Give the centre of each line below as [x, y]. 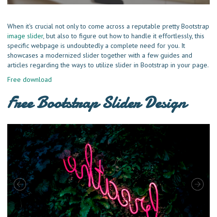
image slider [25, 36]
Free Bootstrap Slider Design [97, 102]
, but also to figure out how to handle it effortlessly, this [124, 36]
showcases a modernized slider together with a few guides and [100, 55]
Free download [30, 79]
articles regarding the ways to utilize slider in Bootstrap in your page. [108, 65]
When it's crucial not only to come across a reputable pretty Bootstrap [108, 26]
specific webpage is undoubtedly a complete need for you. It [96, 45]
